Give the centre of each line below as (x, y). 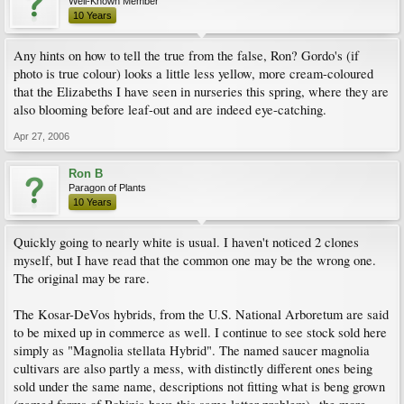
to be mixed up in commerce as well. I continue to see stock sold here (200, 332)
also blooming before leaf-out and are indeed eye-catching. (170, 110)
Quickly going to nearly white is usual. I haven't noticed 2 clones (186, 242)
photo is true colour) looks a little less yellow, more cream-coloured (193, 73)
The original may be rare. (82, 278)
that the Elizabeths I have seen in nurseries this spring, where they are (201, 92)
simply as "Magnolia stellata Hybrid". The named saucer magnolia (192, 350)
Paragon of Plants (107, 188)
